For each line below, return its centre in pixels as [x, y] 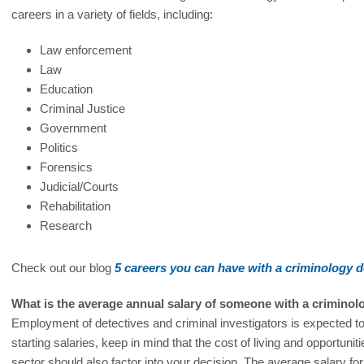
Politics [59, 147]
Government [74, 128]
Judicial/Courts [80, 186]
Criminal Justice [83, 108]
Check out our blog [63, 268]
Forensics [67, 167]
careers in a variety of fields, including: [113, 14]
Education [67, 89]
